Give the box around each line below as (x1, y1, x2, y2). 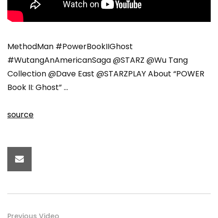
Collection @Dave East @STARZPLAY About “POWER (7, 68, 204, 80)
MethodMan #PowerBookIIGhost (7, 41, 133, 53)
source (7, 109, 34, 121)
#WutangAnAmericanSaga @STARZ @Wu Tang (7, 54, 188, 66)
